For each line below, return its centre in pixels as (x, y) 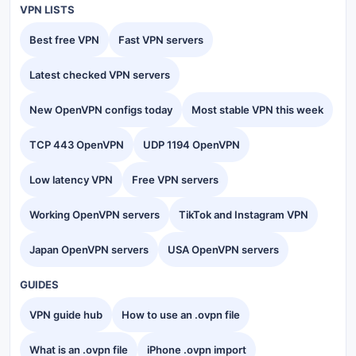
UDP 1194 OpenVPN (192, 145)
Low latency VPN (71, 180)
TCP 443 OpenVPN (77, 145)
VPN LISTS (47, 10)
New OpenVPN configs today (101, 110)
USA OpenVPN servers (223, 250)
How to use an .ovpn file (181, 315)
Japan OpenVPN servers (89, 250)
